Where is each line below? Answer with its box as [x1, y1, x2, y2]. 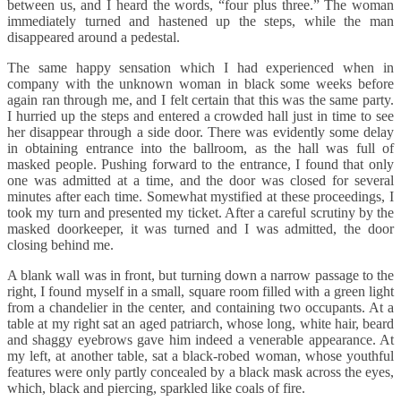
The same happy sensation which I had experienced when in [7, 60, 394, 76]
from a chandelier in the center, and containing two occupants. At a [7, 300, 394, 316]
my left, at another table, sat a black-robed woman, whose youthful [7, 348, 394, 364]
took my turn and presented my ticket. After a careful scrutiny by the [7, 205, 394, 221]
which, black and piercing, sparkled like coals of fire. [7, 380, 309, 397]
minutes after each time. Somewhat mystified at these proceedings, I [7, 189, 394, 205]
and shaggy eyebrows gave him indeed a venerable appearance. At [7, 332, 394, 348]
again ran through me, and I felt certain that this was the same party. [7, 92, 394, 108]
